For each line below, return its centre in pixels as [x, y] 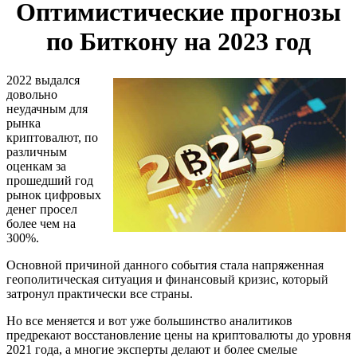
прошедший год [50, 180]
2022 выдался [43, 80]
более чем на [41, 223]
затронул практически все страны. [100, 293]
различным [37, 151]
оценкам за [36, 166]
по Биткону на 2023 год [178, 41]
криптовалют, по [52, 137]
